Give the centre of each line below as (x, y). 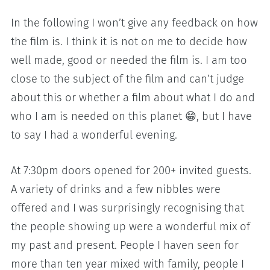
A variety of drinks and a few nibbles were (116, 189)
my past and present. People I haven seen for (125, 245)
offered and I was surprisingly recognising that (128, 208)
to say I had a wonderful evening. (94, 135)
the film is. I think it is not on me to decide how (129, 42)
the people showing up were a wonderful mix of (131, 226)
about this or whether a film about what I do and (133, 98)
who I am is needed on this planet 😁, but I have (132, 117)
